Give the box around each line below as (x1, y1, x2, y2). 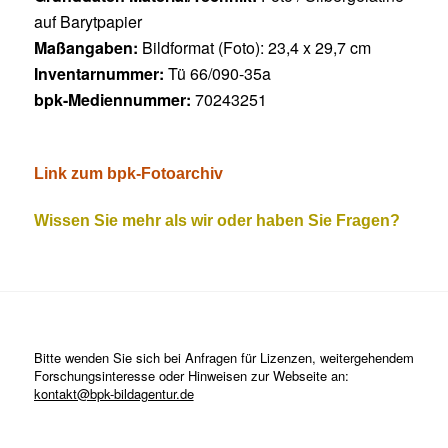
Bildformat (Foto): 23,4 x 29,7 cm (141, 36, 371, 60)
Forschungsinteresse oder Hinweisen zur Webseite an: (33, 366, 349, 386)
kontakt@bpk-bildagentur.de (33, 384, 194, 404)
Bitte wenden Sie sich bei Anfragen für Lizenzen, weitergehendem (33, 348, 414, 368)
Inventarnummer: (33, 62, 168, 86)
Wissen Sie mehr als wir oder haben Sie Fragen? (33, 212, 400, 230)
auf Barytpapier (33, 10, 142, 34)
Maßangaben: (33, 36, 142, 60)
